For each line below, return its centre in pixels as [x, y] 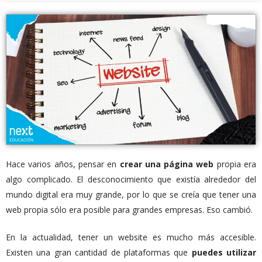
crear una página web [167, 164]
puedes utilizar [224, 253]
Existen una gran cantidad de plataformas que [99, 253]
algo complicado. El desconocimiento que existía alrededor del [131, 180]
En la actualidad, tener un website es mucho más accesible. [131, 237]
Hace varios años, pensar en [63, 164]
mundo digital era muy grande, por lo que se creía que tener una [131, 195]
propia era [235, 164]
